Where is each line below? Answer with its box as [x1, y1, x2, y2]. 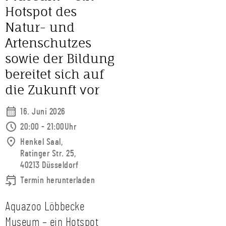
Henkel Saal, [20, 138, 63, 147]
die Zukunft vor [5, 82, 99, 97]
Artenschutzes [5, 35, 91, 50]
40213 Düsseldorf [20, 161, 78, 170]
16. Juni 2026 [20, 107, 66, 117]
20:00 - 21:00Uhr [20, 123, 76, 132]
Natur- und [5, 20, 75, 35]
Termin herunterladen [20, 176, 95, 185]
